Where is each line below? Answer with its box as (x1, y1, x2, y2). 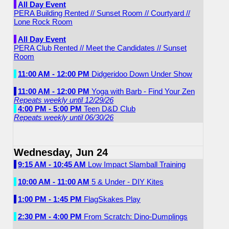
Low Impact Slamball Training (86, 160, 186, 169)
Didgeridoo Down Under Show (89, 70, 192, 78)
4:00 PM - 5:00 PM (18, 104, 82, 113)
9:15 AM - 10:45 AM (18, 160, 86, 169)
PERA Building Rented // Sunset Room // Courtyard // (14, 9, 190, 17)
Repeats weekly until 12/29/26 (14, 96, 113, 104)
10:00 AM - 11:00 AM (18, 177, 89, 186)
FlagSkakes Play (82, 195, 141, 203)
